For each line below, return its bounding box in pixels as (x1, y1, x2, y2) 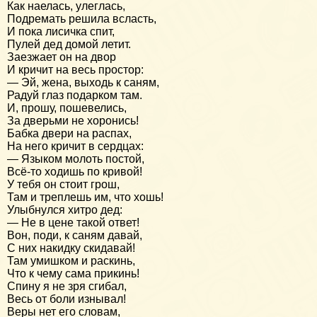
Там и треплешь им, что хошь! (7, 190, 163, 203)
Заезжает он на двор (7, 50, 116, 63)
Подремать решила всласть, (7, 12, 156, 25)
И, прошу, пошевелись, (7, 101, 127, 114)
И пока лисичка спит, (7, 25, 115, 38)
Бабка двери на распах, (7, 127, 132, 139)
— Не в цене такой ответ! (7, 216, 139, 229)
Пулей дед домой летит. (7, 38, 131, 50)
